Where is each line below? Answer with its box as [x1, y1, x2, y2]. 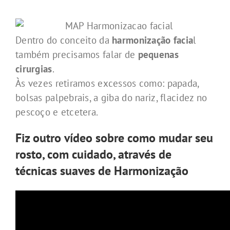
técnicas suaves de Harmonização [15, 163, 188, 179]
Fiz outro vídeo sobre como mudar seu [15, 130, 213, 146]
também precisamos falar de [15, 48, 138, 61]
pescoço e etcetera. [15, 105, 99, 118]
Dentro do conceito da [15, 33, 112, 46]
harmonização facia [112, 33, 194, 46]
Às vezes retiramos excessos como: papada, [15, 76, 199, 89]
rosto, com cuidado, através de [15, 146, 171, 163]
